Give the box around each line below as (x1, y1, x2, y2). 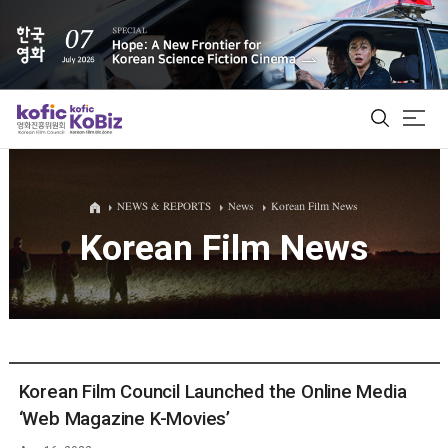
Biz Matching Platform (180, 330, 295, 344)
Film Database (200, 254, 274, 268)
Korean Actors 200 (192, 292, 284, 306)
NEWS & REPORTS (117, 200, 211, 215)
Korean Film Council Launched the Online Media (18, 380, 407, 403)
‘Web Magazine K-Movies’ (18, 407, 230, 430)
